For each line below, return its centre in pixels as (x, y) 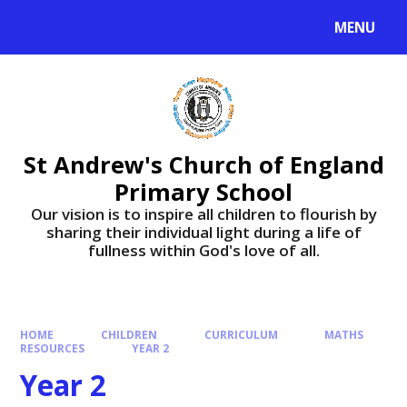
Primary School (203, 191)
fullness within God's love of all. (203, 250)
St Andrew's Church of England (203, 164)
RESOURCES (53, 348)
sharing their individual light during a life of (203, 232)
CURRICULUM (241, 335)
